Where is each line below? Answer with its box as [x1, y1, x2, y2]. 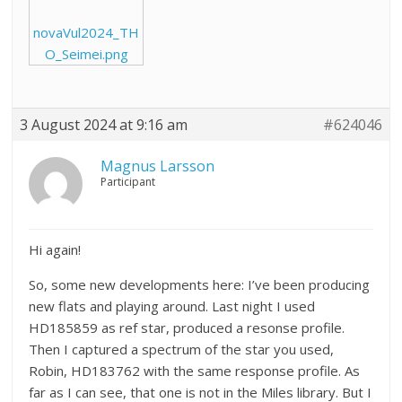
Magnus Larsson [100, 155, 215, 176]
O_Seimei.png [44, 44, 128, 63]
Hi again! [29, 240, 82, 258]
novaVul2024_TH [33, 22, 140, 41]
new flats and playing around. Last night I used [29, 296, 316, 315]
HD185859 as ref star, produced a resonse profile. [29, 318, 345, 336]
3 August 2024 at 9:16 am [20, 114, 188, 135]
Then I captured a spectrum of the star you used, [29, 339, 335, 358]
